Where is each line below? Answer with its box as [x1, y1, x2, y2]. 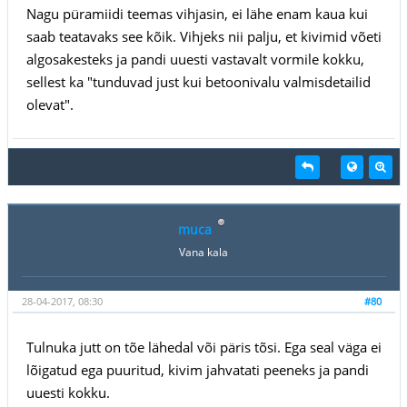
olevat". [25, 94, 74, 114]
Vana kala [179, 243, 228, 260]
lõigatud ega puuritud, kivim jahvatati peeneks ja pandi [25, 360, 369, 379]
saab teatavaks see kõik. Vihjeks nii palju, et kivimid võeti [25, 26, 382, 45]
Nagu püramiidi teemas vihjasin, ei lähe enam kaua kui [25, 4, 368, 23]
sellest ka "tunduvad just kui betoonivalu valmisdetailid [25, 72, 371, 91]
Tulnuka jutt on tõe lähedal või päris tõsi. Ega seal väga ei [25, 337, 382, 356]
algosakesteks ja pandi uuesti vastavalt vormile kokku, [25, 49, 364, 68]
